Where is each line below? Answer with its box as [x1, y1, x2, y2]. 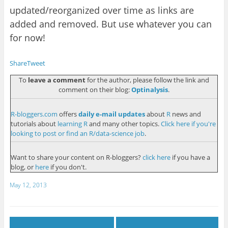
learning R [57, 119, 88, 128]
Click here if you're [160, 119, 216, 128]
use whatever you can [118, 18, 212, 31]
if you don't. [48, 162, 87, 172]
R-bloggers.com [10, 109, 58, 119]
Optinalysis [131, 85, 168, 95]
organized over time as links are [57, 4, 194, 17]
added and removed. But [9, 18, 119, 31]
